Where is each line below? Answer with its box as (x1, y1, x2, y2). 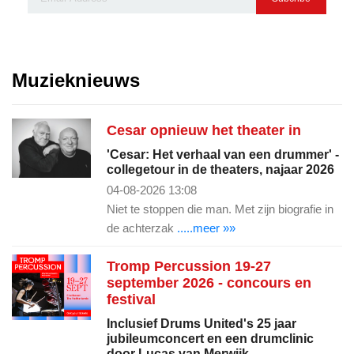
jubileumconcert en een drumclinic (107, 331, 314, 345)
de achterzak (107, 220, 177, 235)
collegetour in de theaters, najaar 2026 (107, 162, 334, 176)
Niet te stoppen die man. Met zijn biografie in (107, 201, 333, 216)
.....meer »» (177, 220, 235, 235)
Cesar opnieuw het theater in (107, 122, 301, 138)
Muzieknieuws (12, 69, 140, 91)
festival (107, 291, 156, 307)
